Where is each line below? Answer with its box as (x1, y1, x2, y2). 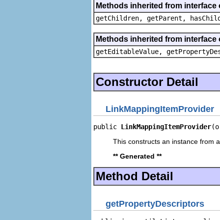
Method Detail (96, 169, 173, 183)
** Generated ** (113, 152, 162, 160)
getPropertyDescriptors (106, 198, 204, 209)
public (93, 123, 121, 131)
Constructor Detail (96, 75, 198, 88)
